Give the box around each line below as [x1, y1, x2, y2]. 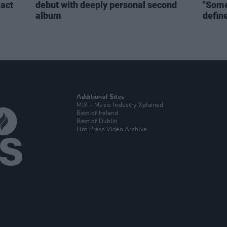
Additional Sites [77, 94, 125, 100]
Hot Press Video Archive [77, 126, 147, 132]
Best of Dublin [77, 118, 118, 124]
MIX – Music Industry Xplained [77, 102, 164, 108]
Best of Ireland [77, 110, 118, 116]
